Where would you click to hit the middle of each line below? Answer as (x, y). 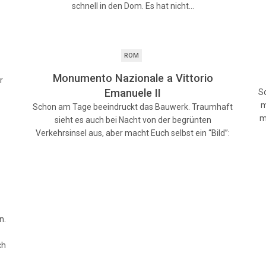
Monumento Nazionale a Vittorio (133, 78)
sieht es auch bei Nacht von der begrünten (133, 120)
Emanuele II (133, 93)
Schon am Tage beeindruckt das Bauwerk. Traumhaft (133, 107)
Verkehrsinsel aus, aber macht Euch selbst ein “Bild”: (133, 133)
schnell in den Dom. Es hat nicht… (133, 6)
